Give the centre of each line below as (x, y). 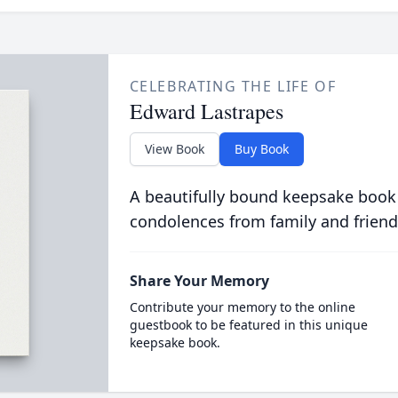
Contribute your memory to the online (242, 307)
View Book (174, 149)
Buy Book (261, 149)
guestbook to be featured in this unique (248, 325)
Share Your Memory (199, 281)
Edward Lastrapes (206, 111)
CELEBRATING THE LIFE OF (233, 86)
